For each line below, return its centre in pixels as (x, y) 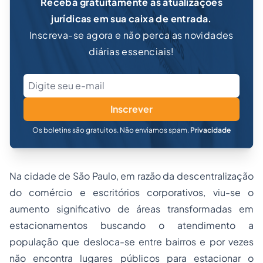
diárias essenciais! (131, 51)
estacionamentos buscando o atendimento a (131, 225)
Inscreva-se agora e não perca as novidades (131, 35)
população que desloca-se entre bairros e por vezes (131, 242)
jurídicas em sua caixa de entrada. (131, 18)
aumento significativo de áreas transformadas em (131, 209)
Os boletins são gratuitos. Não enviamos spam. (111, 130)
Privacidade (210, 130)
